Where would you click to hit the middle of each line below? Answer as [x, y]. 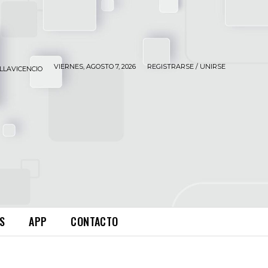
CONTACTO [95, 221]
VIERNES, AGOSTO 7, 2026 [95, 67]
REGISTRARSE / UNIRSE [186, 67]
